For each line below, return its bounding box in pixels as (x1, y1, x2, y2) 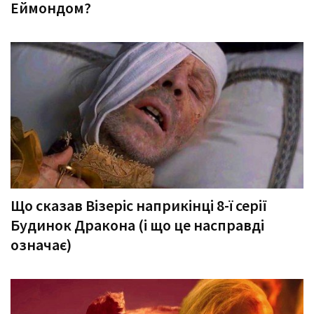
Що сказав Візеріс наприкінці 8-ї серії (11, 196, 267, 215)
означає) (11, 235, 71, 254)
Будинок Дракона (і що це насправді (11, 215, 264, 235)
